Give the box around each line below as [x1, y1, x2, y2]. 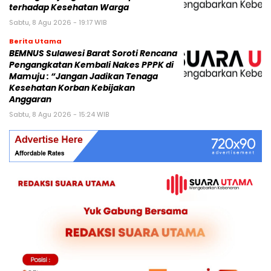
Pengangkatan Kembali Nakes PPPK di [9, 59, 174, 71]
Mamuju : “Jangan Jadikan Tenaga [9, 71, 158, 83]
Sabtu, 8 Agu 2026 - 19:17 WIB [9, 18, 106, 28]
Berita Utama [9, 36, 62, 47]
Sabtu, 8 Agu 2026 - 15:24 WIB [9, 109, 109, 120]
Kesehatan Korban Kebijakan [9, 82, 135, 94]
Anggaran [9, 94, 51, 106]
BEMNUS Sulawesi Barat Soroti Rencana [9, 48, 177, 60]
